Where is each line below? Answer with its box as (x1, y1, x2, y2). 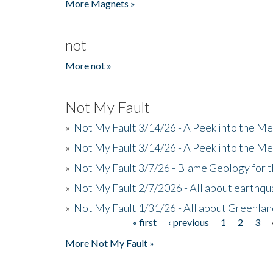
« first (133, 216, 157, 228)
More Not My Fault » (65, 236, 154, 249)
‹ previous (168, 216, 210, 228)
